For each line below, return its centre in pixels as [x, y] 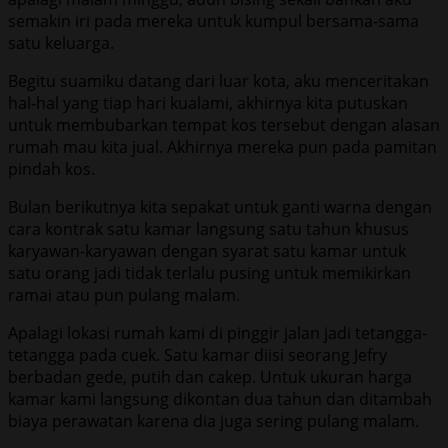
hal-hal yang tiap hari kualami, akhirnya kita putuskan [208, 102]
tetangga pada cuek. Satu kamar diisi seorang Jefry [197, 354]
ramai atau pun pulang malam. [124, 294]
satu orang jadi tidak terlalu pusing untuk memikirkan [209, 272]
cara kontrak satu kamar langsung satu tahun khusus [208, 228]
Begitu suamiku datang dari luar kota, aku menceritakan [218, 80]
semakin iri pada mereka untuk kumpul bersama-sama [213, 20]
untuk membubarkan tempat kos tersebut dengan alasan [224, 124]
